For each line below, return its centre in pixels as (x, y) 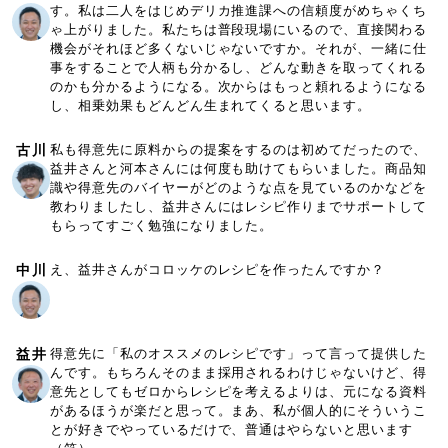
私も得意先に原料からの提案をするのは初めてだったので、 (238, 149)
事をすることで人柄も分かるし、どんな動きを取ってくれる (238, 67)
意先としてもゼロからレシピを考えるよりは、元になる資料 (238, 391)
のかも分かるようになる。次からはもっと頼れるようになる (238, 86)
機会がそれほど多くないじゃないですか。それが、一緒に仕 (238, 48)
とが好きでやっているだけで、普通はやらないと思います (231, 429)
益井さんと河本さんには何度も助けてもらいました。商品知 (238, 168)
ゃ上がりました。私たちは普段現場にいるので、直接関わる (238, 29)
